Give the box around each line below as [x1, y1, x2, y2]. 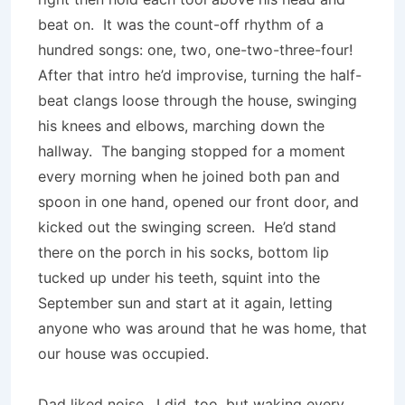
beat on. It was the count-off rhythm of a [38, 15, 324, 33]
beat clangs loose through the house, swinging [38, 91, 357, 109]
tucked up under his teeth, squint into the [38, 268, 320, 287]
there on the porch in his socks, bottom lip [38, 243, 329, 261]
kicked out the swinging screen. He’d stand [38, 218, 336, 236]
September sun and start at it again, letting [38, 294, 333, 312]
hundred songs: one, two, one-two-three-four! [38, 41, 357, 59]
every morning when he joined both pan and [38, 167, 340, 185]
